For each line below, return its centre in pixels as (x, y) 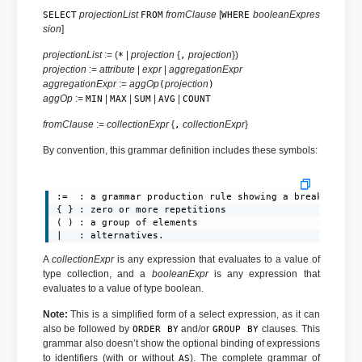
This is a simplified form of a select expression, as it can (194, 314)
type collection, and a (97, 274)
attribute (117, 69)
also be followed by (87, 328)
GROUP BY (236, 329)
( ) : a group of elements (128, 222)
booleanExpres (286, 14)
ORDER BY (155, 329)
